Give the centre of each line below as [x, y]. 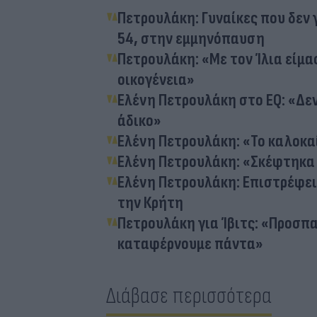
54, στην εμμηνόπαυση [191, 39]
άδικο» [139, 121]
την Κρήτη [150, 203]
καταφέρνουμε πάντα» [190, 244]
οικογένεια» [156, 80]
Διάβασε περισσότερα [189, 296]
